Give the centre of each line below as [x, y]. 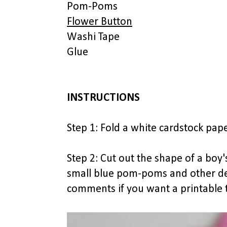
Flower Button [100, 22]
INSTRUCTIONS [103, 98]
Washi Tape [93, 37]
